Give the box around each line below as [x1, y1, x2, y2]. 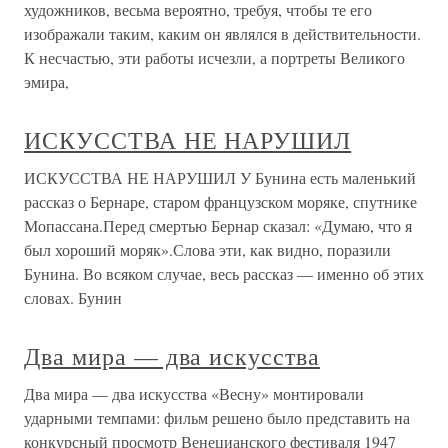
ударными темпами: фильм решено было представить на [24, 407, 410, 428]
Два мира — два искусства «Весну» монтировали [24, 383, 364, 404]
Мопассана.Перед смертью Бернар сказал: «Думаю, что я [24, 215, 412, 236]
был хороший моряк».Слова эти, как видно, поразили [24, 239, 391, 260]
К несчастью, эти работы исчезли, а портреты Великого [24, 47, 405, 68]
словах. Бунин [24, 287, 122, 308]
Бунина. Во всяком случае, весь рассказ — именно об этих [24, 263, 424, 284]
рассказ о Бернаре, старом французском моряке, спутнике [24, 191, 417, 212]
